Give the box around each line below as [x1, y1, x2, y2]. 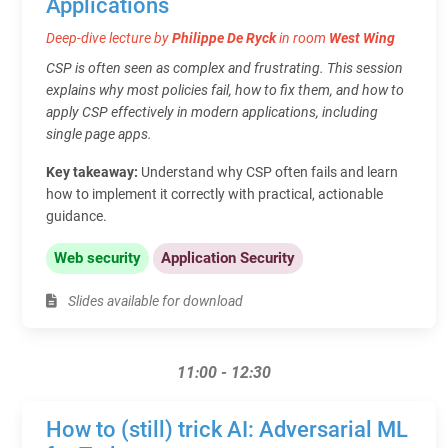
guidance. [46, 207, 107, 224]
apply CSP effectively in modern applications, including [46, 103, 378, 120]
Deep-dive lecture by [46, 29, 172, 46]
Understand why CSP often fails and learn [141, 163, 398, 180]
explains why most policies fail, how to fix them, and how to [46, 81, 404, 98]
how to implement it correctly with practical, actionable [46, 185, 383, 202]
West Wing [329, 29, 395, 46]
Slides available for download [65, 292, 243, 309]
